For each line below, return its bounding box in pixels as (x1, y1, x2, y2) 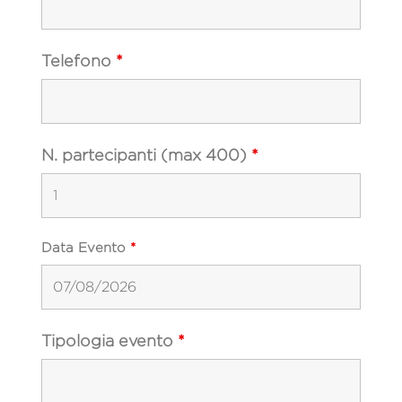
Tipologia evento (41, 332, 178, 350)
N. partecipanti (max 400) (41, 146, 251, 164)
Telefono (41, 52, 116, 70)
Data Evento (41, 240, 130, 255)
